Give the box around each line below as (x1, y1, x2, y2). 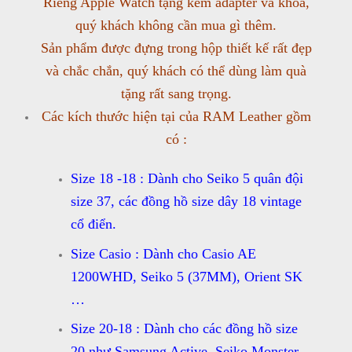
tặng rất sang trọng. (120, 86, 232, 102)
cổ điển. (70, 216, 116, 233)
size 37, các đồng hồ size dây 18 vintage (70, 193, 302, 210)
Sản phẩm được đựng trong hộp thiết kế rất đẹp (40, 40, 312, 57)
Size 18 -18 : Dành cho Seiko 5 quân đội (70, 170, 303, 187)
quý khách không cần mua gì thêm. (75, 17, 277, 34)
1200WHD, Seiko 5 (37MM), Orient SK (70, 268, 302, 284)
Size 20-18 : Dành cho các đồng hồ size (70, 321, 298, 337)
